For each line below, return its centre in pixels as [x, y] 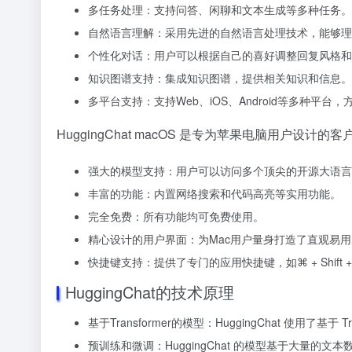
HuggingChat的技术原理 [150, 291]
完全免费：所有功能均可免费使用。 [176, 216]
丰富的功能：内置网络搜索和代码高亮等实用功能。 [214, 193]
